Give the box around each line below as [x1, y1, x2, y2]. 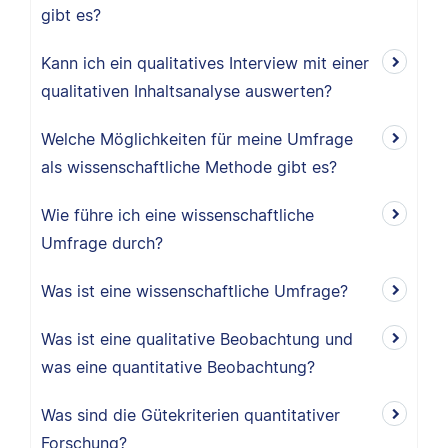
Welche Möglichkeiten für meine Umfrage [41, 129, 353, 149]
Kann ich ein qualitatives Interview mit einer [41, 53, 369, 73]
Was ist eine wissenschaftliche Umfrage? [41, 281, 348, 301]
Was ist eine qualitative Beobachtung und [41, 329, 353, 349]
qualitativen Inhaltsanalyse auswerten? [41, 81, 332, 101]
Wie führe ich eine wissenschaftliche [41, 205, 314, 225]
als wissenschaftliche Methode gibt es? [41, 157, 337, 177]
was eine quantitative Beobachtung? [41, 357, 315, 377]
